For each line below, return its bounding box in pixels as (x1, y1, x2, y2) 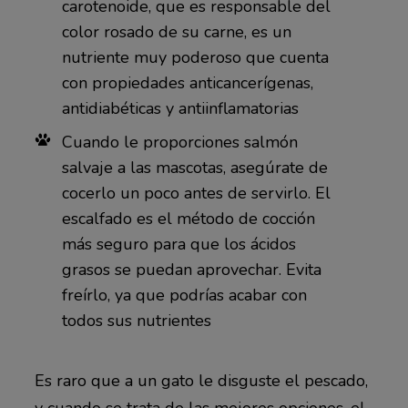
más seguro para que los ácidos (61, 232, 296, 255)
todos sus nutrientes (61, 309, 211, 331)
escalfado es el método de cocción (61, 207, 315, 229)
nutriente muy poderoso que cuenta (61, 46, 329, 68)
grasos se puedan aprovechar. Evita (61, 258, 321, 280)
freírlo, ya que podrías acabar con (61, 283, 307, 306)
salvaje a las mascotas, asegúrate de (61, 156, 328, 178)
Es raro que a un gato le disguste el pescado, (34, 370, 368, 393)
